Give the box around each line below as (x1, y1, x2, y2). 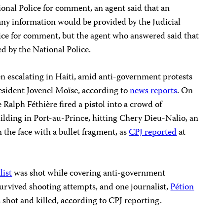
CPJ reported (129, 125, 177, 140)
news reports (130, 83, 178, 99)
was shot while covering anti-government (12, 166, 166, 181)
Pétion (170, 180, 194, 195)
